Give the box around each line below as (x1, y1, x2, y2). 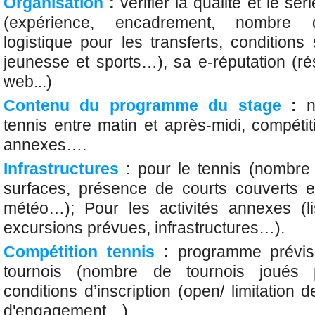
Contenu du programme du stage (4, 96, 281, 115)
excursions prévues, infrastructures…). (4, 219, 285, 237)
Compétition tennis (4, 243, 155, 261)
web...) (4, 72, 52, 91)
